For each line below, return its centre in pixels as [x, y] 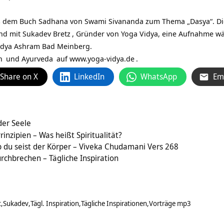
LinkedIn [89, 77]
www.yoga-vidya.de [102, 59]
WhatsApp [159, 77]
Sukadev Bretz [46, 34]
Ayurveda [37, 59]
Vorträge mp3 [170, 203]
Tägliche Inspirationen [114, 203]
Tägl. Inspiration [55, 203]
